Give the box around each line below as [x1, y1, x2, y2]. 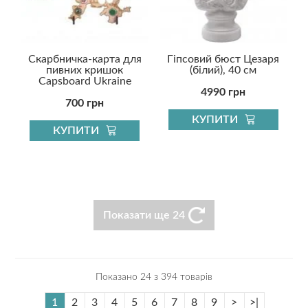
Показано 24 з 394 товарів [96, 272, 212, 282]
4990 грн [201, 86, 246, 98]
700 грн [65, 97, 104, 109]
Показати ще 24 [103, 209, 185, 221]
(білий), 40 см [190, 64, 257, 76]
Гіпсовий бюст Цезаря [167, 53, 280, 65]
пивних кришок [46, 64, 124, 76]
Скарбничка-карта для [27, 53, 142, 65]
